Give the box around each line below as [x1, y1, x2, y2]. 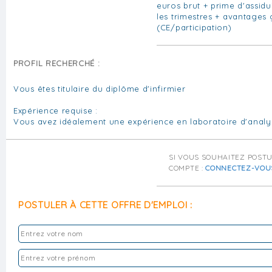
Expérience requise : [13, 105, 98, 115]
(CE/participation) [157, 22, 232, 32]
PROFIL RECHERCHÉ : [13, 58, 100, 68]
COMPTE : [169, 163, 206, 172]
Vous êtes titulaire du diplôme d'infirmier [13, 83, 186, 93]
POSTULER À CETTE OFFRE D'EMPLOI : [18, 198, 193, 211]
